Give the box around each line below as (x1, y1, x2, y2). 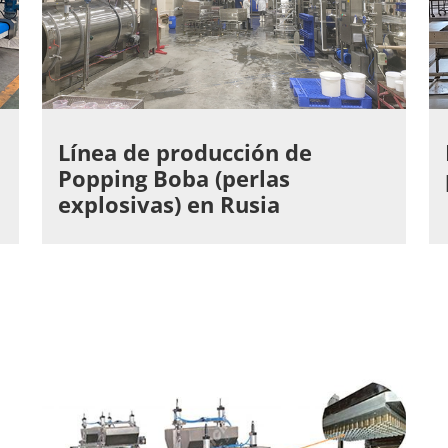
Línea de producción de (57, 137, 312, 169)
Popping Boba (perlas (57, 163, 290, 195)
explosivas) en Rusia (57, 189, 280, 221)
